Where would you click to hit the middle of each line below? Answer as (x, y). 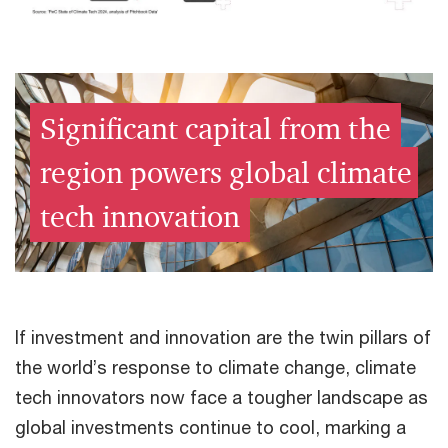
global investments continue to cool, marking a (210, 427)
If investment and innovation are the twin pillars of (223, 337)
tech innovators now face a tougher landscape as (221, 397)
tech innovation (140, 216)
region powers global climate (226, 172)
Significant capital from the (215, 128)
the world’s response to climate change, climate (215, 367)
